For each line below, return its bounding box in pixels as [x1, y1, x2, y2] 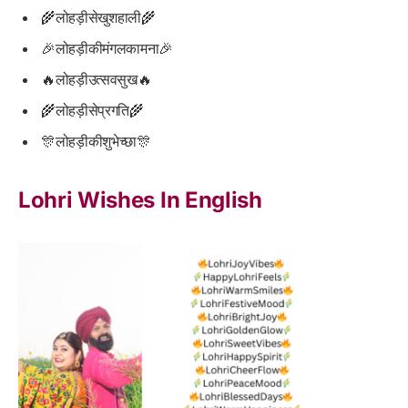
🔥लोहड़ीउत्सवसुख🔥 [41, 70, 152, 89]
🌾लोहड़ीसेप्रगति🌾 [41, 101, 144, 120]
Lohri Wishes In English [18, 186, 262, 213]
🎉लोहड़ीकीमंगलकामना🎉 [41, 39, 174, 58]
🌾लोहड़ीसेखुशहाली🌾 [41, 8, 156, 27]
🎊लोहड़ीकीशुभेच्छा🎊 [41, 132, 151, 151]
